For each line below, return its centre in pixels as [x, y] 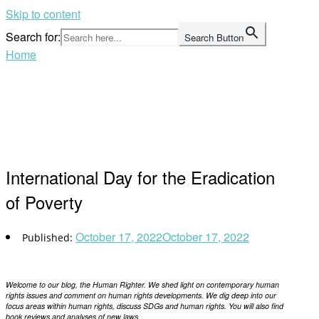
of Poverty [44, 202]
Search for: [33, 37]
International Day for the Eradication [140, 177]
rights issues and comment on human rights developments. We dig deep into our [141, 295]
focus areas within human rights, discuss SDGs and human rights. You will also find [145, 305]
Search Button [214, 37]
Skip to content [43, 14]
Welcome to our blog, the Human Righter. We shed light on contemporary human [142, 284]
